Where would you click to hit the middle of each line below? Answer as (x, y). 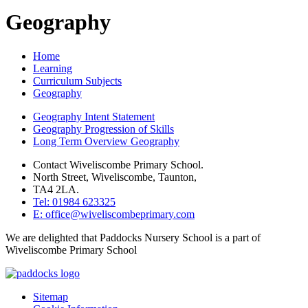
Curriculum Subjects (77, 80)
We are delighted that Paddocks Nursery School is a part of (133, 237)
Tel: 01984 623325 (74, 201)
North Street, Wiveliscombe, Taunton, (115, 177)
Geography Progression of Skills (103, 129)
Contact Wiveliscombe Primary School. (118, 164)
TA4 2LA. (56, 189)
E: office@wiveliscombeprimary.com (114, 214)
